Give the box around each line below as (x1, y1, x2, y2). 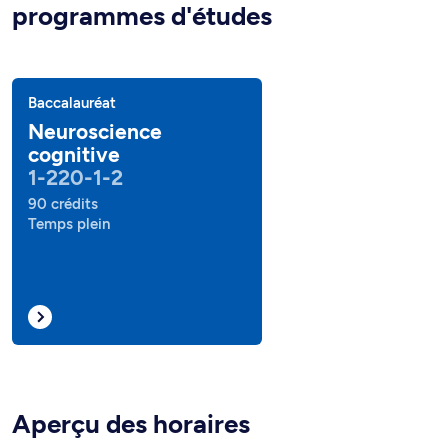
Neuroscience (28, 119, 162, 144)
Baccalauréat (28, 94, 116, 112)
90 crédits (28, 195, 98, 213)
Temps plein (28, 215, 110, 233)
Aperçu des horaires (12, 408, 250, 440)
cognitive (28, 142, 120, 167)
